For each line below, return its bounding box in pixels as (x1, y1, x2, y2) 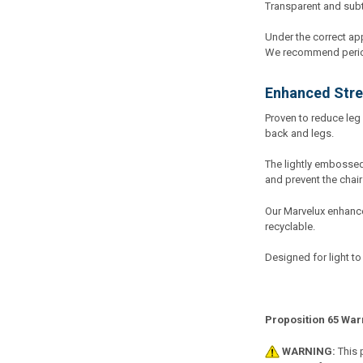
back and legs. (264, 126, 334, 139)
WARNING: (281, 344, 335, 357)
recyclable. (264, 220, 315, 233)
